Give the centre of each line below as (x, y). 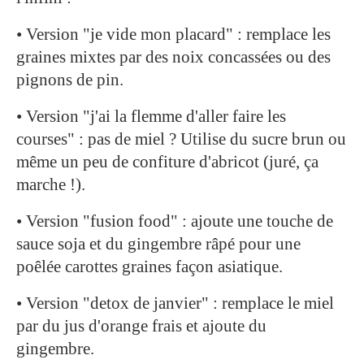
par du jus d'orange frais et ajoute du (141, 326)
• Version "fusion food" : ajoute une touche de (175, 221)
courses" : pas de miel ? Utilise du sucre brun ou (181, 139)
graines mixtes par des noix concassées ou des (173, 57)
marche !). (51, 185)
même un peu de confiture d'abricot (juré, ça (167, 162)
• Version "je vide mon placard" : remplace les (173, 35)
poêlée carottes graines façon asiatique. (149, 267)
